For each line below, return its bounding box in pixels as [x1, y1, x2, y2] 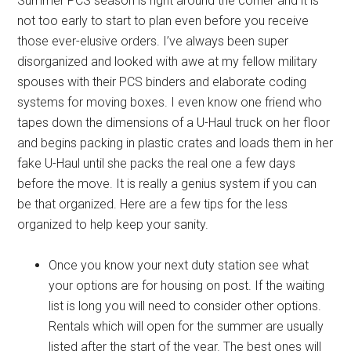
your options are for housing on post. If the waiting [49, 277, 325, 293]
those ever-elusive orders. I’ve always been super [17, 33, 289, 49]
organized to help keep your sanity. [17, 216, 209, 232]
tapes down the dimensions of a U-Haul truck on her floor [17, 114, 331, 130]
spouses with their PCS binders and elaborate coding [17, 74, 307, 89]
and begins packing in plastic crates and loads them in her [17, 135, 334, 150]
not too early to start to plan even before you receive [17, 13, 309, 28]
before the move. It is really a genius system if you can [17, 175, 317, 191]
